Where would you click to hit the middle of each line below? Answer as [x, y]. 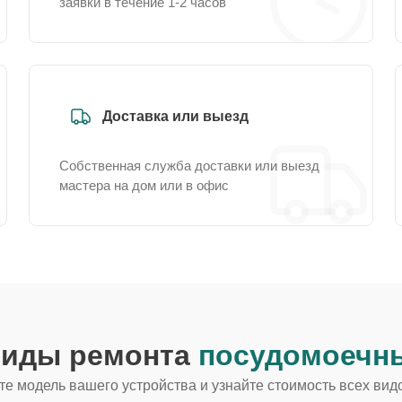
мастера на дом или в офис [144, 185]
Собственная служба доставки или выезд [189, 166]
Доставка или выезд [175, 116]
